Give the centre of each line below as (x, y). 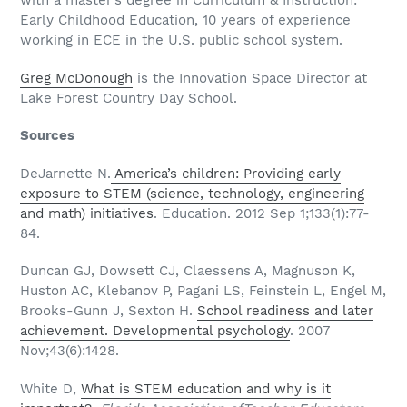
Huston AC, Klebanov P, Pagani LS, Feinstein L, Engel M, (203, 291)
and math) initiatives (87, 213)
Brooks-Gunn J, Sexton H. (109, 311)
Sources (47, 136)
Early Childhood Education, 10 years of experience (185, 20)
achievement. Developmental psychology (155, 331)
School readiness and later (285, 311)
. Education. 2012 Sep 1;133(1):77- (262, 213)
